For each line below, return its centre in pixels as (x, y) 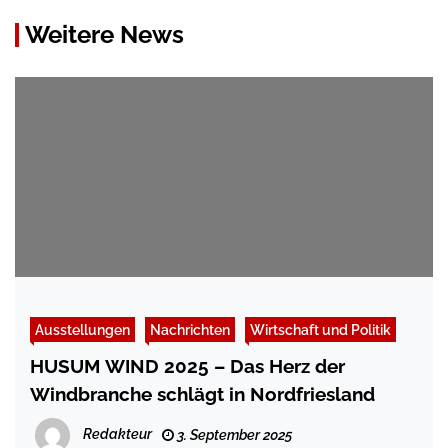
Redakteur (117, 434)
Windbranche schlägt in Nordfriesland (202, 394)
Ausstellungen (82, 330)
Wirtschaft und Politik (320, 330)
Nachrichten (190, 330)
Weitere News (104, 35)
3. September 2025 (233, 435)
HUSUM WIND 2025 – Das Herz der (187, 366)
